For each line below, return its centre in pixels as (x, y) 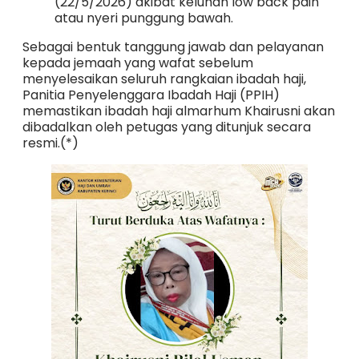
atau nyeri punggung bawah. (143, 18)
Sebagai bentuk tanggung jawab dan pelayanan (173, 46)
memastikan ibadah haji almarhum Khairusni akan (178, 111)
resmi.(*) (52, 143)
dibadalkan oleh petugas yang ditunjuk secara (166, 127)
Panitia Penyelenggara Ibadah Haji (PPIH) (151, 95)
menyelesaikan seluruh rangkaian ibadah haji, (164, 79)
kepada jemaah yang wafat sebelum (137, 63)
